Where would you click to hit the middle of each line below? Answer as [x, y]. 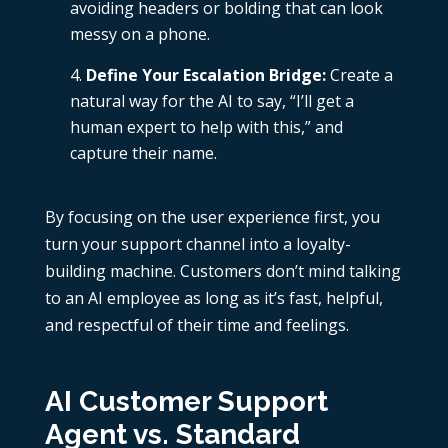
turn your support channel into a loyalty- [197, 244]
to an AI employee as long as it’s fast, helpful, [213, 298]
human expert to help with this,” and [206, 127]
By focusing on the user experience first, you [212, 217]
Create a [359, 75]
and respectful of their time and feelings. [196, 325]
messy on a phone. [139, 34]
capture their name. [143, 153]
